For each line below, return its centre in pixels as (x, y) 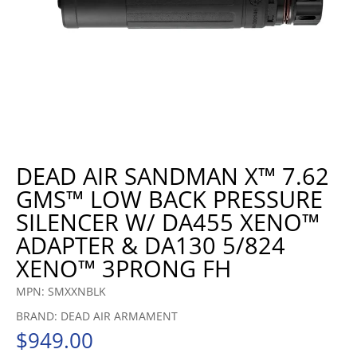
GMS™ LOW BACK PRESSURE (169, 199)
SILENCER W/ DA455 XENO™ (168, 222)
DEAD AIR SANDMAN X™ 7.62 (173, 176)
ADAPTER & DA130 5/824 (151, 245)
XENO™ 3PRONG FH (124, 268)
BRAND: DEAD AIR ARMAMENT (97, 316)
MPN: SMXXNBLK (61, 291)
